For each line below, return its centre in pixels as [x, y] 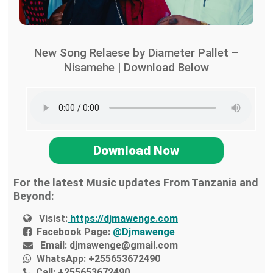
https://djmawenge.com [123, 219]
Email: [54, 246]
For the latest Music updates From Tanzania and [136, 183]
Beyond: [34, 196]
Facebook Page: [74, 232]
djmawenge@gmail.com [123, 246]
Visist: [54, 219]
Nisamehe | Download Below [136, 68]
